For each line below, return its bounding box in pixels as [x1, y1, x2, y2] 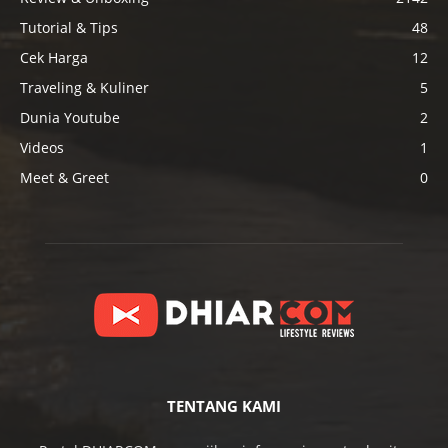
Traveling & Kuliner [20, 77, 149, 97]
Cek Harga [20, 47, 88, 67]
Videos [20, 137, 64, 157]
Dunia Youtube [20, 107, 120, 127]
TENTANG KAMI [167, 395, 281, 416]
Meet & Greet [20, 167, 109, 187]
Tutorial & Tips [20, 17, 118, 37]
